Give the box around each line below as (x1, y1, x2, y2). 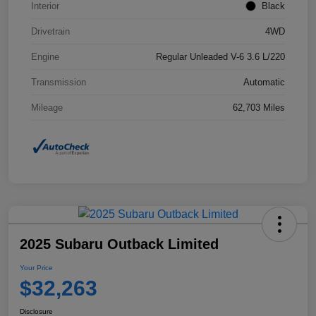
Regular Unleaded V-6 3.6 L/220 (156, 51, 285, 63)
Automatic (243, 77, 285, 88)
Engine (31, 51, 59, 63)
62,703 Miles (233, 102, 285, 114)
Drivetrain (31, 26, 70, 37)
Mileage (31, 102, 63, 114)
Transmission (31, 77, 86, 88)
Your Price (20, 264, 53, 272)
